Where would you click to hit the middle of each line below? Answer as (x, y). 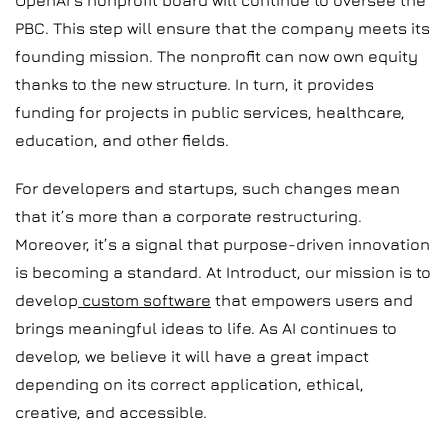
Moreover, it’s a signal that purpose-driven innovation (222, 244)
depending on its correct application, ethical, (189, 384)
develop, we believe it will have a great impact (192, 356)
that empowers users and (312, 300)
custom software (144, 300)
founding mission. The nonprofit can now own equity (216, 56)
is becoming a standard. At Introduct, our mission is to (223, 272)
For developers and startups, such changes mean (207, 188)
